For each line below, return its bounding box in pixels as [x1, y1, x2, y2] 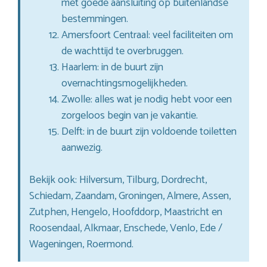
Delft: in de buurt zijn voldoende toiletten [61, 122, 237, 141]
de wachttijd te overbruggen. [61, 42, 184, 60]
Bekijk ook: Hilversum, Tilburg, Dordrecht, [29, 170, 207, 189]
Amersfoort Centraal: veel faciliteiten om [61, 26, 233, 44]
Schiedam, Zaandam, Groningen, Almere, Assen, [29, 187, 231, 205]
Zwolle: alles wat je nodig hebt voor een [61, 90, 232, 108]
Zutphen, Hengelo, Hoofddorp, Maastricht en [29, 203, 222, 221]
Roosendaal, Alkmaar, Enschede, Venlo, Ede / [29, 219, 222, 237]
